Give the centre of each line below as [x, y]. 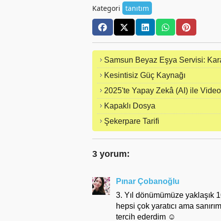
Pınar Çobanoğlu [148, 181]
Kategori [107, 8]
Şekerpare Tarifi [132, 121]
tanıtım [137, 8]
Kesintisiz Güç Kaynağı [145, 75]
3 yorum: [111, 154]
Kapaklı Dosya [130, 106]
